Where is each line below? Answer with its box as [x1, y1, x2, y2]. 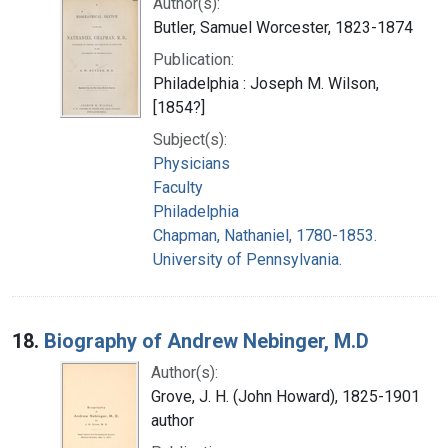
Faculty [153, 177, 203, 197]
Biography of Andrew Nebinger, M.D [44, 328, 369, 353]
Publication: [153, 49, 234, 69]
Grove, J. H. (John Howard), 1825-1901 [151, 386, 420, 406]
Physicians [153, 153, 230, 173]
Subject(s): [153, 129, 227, 149]
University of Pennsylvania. [153, 249, 342, 269]
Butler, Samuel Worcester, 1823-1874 [153, 17, 413, 37]
